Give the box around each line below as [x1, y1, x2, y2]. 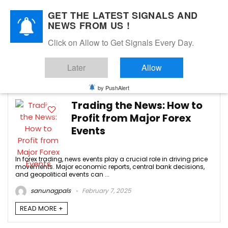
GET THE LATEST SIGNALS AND [48, 9, 198, 22]
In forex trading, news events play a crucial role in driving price [15, 155, 208, 163]
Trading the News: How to [71, 99, 203, 112]
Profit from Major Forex [71, 111, 191, 125]
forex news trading [8, 38, 112, 52]
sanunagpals [29, 186, 71, 195]
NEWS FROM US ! [48, 19, 130, 32]
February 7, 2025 [80, 186, 131, 195]
